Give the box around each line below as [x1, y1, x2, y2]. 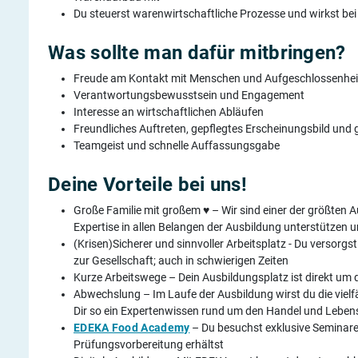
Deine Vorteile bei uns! [48, 173, 247, 196]
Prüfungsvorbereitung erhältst [74, 337, 224, 351]
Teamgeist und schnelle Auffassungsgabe [74, 138, 280, 152]
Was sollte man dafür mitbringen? [48, 41, 346, 64]
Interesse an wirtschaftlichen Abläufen [74, 105, 264, 118]
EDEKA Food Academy [74, 320, 190, 334]
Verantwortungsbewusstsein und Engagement [74, 88, 304, 101]
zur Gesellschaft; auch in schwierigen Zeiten [74, 253, 288, 267]
